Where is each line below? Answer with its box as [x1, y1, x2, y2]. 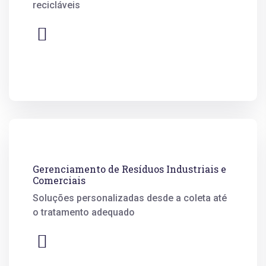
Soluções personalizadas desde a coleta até [33, 192, 227, 204]
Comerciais [33, 173, 85, 186]
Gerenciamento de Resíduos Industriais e [33, 162, 226, 175]
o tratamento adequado [33, 206, 135, 218]
